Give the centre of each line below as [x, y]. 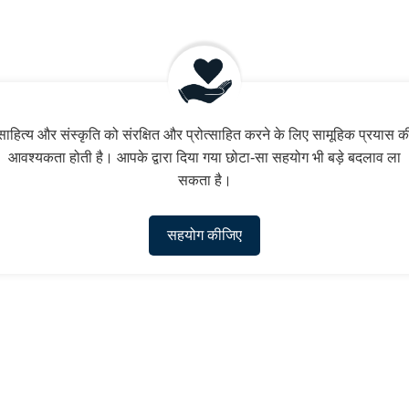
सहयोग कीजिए [204, 235]
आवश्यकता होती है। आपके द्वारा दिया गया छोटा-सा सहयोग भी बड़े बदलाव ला [204, 157]
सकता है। [204, 180]
